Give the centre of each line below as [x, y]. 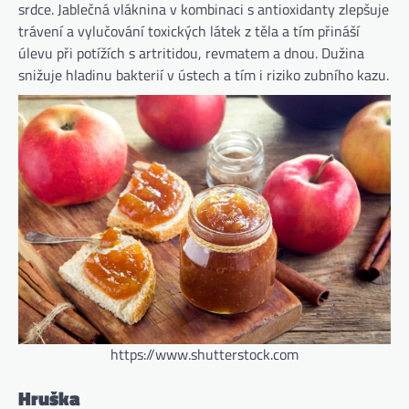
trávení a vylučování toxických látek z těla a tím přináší [189, 31]
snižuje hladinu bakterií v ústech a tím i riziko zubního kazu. [204, 75]
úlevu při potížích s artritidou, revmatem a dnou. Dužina [191, 53]
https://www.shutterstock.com [204, 355]
